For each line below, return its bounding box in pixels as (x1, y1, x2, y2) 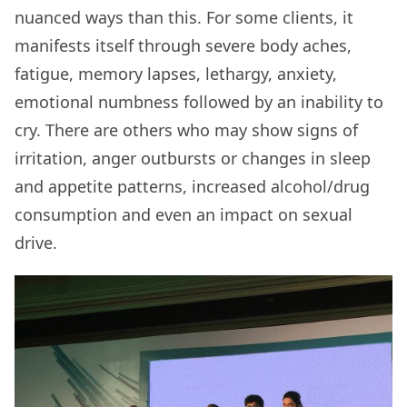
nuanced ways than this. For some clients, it (15, 6, 353, 29)
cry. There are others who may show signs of (15, 119, 358, 142)
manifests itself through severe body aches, (15, 35, 352, 57)
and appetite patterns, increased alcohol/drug (15, 175, 370, 198)
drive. (15, 232, 57, 254)
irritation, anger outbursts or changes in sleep (15, 147, 371, 170)
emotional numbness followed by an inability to (15, 91, 383, 114)
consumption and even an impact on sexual (15, 203, 352, 226)
